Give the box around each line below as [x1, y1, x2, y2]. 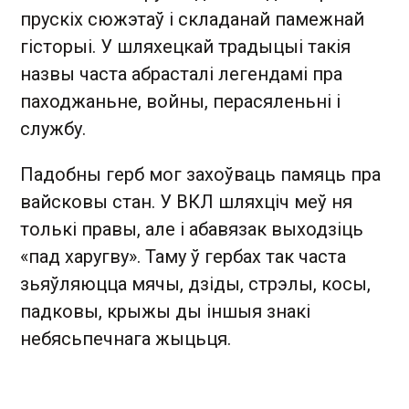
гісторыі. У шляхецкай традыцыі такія [20, 36, 351, 58]
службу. [20, 118, 86, 140]
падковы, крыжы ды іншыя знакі [20, 300, 310, 322]
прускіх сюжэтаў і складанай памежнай [20, 8, 364, 30]
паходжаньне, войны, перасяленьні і [20, 90, 341, 112]
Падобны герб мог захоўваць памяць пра [20, 163, 381, 185]
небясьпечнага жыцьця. [20, 328, 231, 350]
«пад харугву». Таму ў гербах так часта [20, 246, 346, 267]
